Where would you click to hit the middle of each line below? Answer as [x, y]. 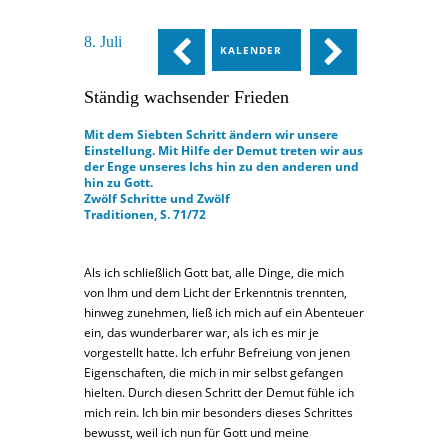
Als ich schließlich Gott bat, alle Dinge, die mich [214, 272]
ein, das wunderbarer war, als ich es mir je [201, 332]
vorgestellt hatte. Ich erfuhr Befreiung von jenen [217, 352]
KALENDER [250, 49]
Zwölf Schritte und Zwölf [157, 198]
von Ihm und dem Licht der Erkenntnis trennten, [215, 292]
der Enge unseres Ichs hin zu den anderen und [221, 166]
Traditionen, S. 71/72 [145, 214]
